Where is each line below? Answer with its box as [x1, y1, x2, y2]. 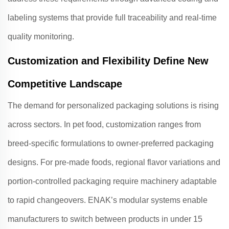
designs [8, 158, 36, 167]
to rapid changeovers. [8, 196, 88, 204]
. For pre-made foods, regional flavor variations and [36, 158, 220, 167]
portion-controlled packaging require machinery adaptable [8, 177, 217, 186]
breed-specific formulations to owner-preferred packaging [8, 139, 214, 148]
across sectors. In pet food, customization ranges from [8, 120, 201, 129]
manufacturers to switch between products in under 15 [8, 215, 202, 223]
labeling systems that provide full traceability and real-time [8, 13, 217, 22]
